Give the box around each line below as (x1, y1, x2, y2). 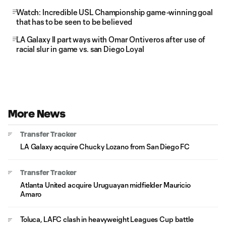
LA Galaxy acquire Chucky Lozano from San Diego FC (20, 142, 190, 151)
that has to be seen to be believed (16, 17, 133, 26)
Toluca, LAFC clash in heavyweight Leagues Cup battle (20, 215, 194, 223)
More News (8, 108, 66, 120)
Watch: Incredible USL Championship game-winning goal (16, 8, 213, 17)
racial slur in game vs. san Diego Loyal (16, 44, 144, 53)
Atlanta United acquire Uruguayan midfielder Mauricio (20, 181, 191, 189)
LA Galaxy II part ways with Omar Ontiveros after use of (16, 35, 206, 44)
